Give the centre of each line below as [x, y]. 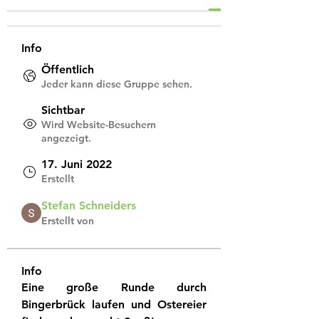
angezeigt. [66, 138]
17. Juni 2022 [77, 164]
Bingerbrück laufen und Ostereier [114, 304]
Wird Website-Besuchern [99, 125]
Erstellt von [68, 221]
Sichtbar [63, 110]
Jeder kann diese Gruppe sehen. [117, 84]
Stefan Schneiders [89, 205]
